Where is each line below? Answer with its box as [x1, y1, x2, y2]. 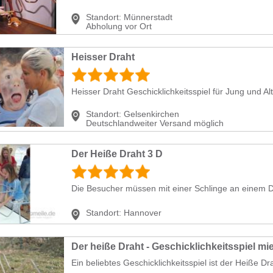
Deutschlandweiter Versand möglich [86, 118, 224, 128]
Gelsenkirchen [124, 108, 179, 119]
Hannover [124, 207, 161, 218]
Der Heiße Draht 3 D [71, 148, 163, 159]
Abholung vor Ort [86, 21, 152, 31]
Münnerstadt [124, 12, 172, 22]
